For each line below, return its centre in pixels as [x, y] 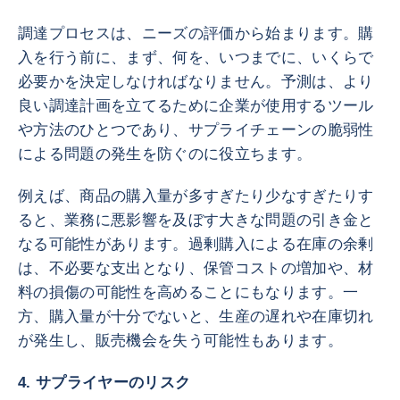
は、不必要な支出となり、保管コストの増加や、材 [196, 268]
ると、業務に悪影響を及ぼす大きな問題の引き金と [196, 220]
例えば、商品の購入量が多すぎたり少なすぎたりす [196, 196]
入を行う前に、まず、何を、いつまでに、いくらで [196, 58]
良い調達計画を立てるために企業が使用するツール [196, 106]
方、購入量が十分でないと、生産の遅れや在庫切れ [196, 317]
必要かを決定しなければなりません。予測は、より [196, 82]
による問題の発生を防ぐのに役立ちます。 [165, 154]
